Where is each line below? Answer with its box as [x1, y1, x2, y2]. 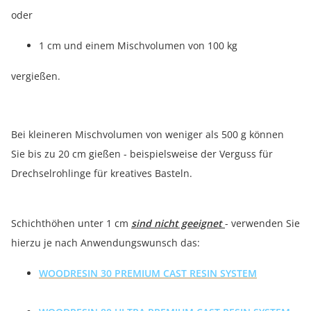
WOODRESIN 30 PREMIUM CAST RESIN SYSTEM [39, 267, 257, 280]
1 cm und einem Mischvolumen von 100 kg [39, 39, 243, 52]
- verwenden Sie [225, 217, 300, 230]
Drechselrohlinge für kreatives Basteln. [11, 167, 192, 180]
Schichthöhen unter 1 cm [11, 217, 131, 230]
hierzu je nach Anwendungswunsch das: [11, 236, 200, 249]
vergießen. [11, 69, 60, 83]
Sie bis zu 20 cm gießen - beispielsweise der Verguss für [11, 147, 273, 160]
